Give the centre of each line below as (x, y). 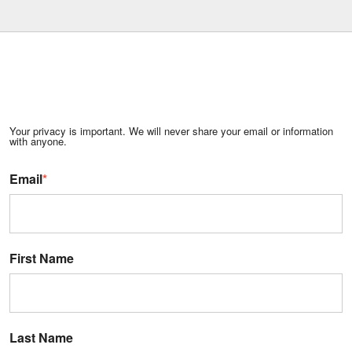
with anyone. (38, 141)
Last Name (41, 337)
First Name (42, 258)
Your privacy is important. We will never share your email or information (171, 130)
